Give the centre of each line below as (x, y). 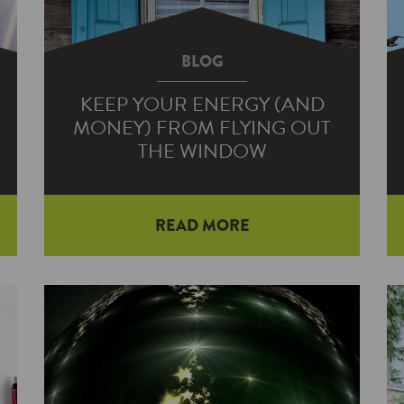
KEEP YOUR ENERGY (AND (202, 104)
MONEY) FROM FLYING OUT (202, 128)
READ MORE (202, 225)
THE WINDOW (202, 151)
